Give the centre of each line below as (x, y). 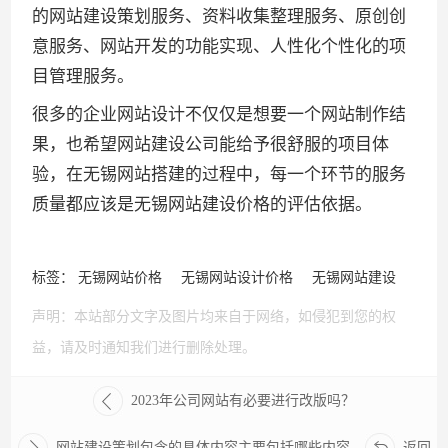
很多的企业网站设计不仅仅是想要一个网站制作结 (219, 114)
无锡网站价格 (120, 277)
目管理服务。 (83, 76)
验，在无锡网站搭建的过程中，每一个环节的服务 (219, 174)
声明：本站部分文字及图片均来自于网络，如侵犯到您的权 (214, 317)
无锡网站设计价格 (237, 277)
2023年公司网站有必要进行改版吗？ (243, 400)
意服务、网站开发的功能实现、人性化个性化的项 (219, 46)
